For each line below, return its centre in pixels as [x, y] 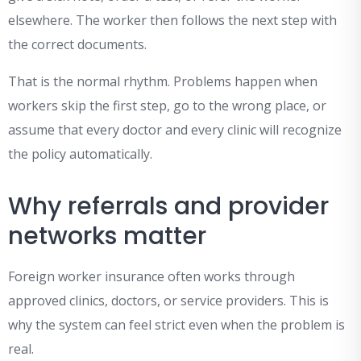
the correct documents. [77, 45]
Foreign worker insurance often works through [151, 277]
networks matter [107, 237]
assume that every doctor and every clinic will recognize [175, 130]
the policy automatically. [80, 154]
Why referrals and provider [168, 207]
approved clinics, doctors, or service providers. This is [168, 301]
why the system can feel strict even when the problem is [176, 325]
